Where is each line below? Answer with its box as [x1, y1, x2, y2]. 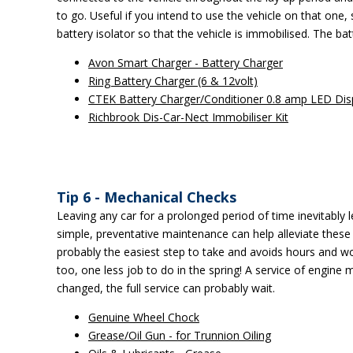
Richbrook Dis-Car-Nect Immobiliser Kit [88, 110, 288, 124]
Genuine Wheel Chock [88, 310, 199, 325]
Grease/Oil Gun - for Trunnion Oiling [88, 328, 271, 343]
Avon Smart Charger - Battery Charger [88, 55, 283, 70]
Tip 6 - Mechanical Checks [57, 188, 236, 206]
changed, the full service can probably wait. [57, 281, 275, 295]
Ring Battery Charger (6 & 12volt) [88, 73, 258, 88]
